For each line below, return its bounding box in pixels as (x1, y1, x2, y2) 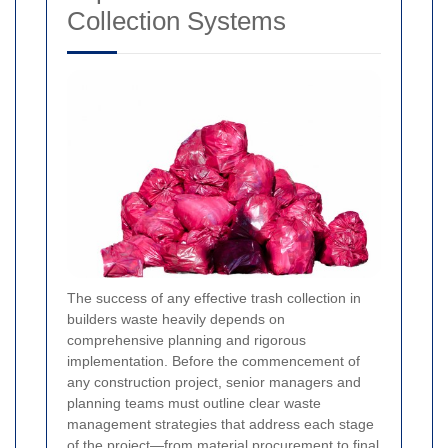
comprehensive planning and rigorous (67, 331, 306, 348)
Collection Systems (67, 5, 286, 36)
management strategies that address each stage (67, 415, 374, 432)
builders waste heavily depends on (67, 310, 285, 327)
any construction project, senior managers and (67, 373, 361, 390)
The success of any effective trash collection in (67, 289, 361, 306)
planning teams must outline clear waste (67, 394, 321, 411)
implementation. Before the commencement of (67, 352, 360, 369)
